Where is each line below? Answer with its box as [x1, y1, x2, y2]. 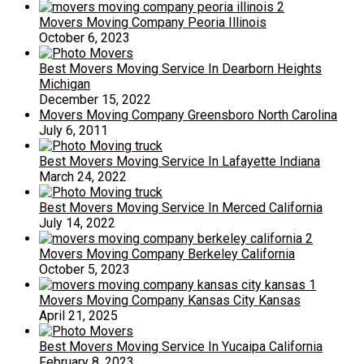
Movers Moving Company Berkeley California [39, 246, 295, 262]
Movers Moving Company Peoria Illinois [39, 15, 266, 31]
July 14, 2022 [39, 215, 115, 232]
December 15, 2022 [39, 92, 151, 108]
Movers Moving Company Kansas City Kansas [39, 292, 301, 309]
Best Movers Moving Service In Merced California [39, 200, 323, 216]
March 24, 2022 [39, 169, 127, 185]
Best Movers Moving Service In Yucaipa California [39, 339, 323, 355]
